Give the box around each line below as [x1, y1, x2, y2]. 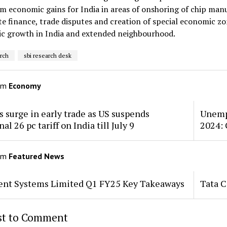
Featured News [8, 150, 64, 161]
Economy [8, 81, 41, 91]
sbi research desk [23, 52, 71, 59]
